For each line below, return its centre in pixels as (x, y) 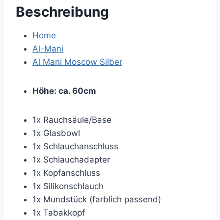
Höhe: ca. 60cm (64, 91)
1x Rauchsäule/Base (72, 120)
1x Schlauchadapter (71, 160)
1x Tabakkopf (59, 213)
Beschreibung (62, 12)
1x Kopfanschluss (66, 173)
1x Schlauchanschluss (75, 146)
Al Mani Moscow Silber (77, 62)
